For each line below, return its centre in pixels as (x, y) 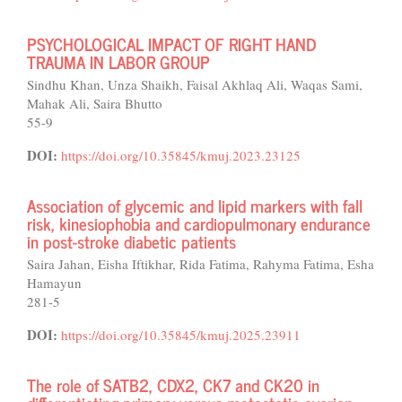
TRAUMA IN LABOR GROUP (118, 61)
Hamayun (54, 283)
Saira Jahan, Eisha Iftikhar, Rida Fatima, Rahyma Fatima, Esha (201, 264)
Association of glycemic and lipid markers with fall (195, 205)
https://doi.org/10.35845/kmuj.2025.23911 (181, 335)
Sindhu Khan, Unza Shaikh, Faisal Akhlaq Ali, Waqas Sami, (195, 84)
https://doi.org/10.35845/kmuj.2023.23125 (181, 155)
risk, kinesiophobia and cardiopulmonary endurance (199, 223)
